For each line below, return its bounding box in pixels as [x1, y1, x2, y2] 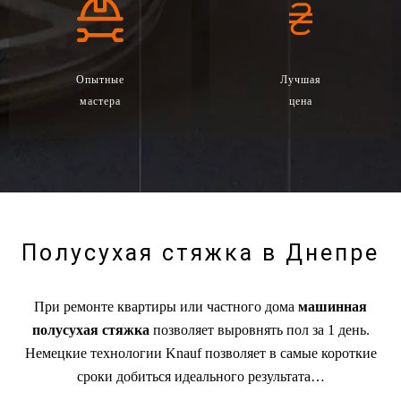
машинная [298, 298, 367, 314]
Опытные [76, 73, 124, 86]
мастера [80, 94, 121, 107]
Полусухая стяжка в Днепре [21, 239, 380, 266]
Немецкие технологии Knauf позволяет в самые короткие [24, 345, 377, 361]
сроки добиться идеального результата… [76, 368, 325, 384]
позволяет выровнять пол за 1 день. [149, 321, 370, 337]
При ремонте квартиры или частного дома [34, 298, 298, 314]
